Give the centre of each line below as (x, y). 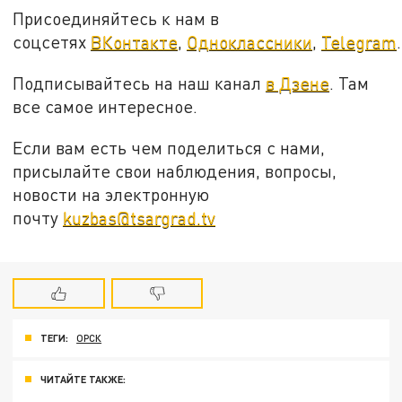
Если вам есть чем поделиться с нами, (169, 147)
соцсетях (52, 42)
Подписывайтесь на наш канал (140, 83)
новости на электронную (111, 194)
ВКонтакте (135, 42)
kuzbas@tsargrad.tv (140, 217)
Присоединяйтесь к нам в (116, 19)
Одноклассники (250, 42)
